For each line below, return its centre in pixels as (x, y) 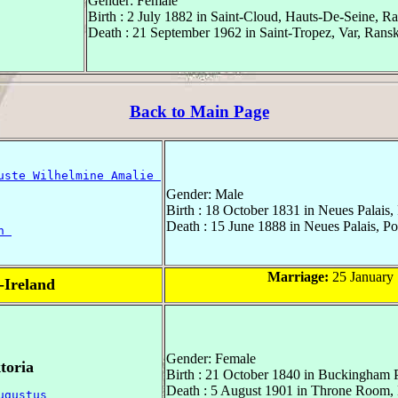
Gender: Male (205, 195)
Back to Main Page (199, 111)
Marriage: (298, 277)
